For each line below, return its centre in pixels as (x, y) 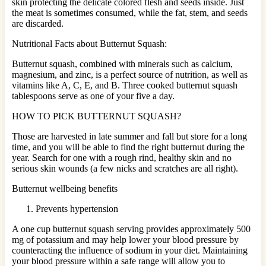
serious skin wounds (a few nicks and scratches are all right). (125, 168)
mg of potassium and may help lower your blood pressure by (125, 239)
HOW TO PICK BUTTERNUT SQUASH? (96, 116)
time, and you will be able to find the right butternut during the (128, 147)
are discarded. (38, 23)
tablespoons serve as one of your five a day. (93, 96)
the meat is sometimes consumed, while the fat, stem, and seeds (130, 12)
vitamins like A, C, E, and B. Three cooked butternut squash (125, 85)
